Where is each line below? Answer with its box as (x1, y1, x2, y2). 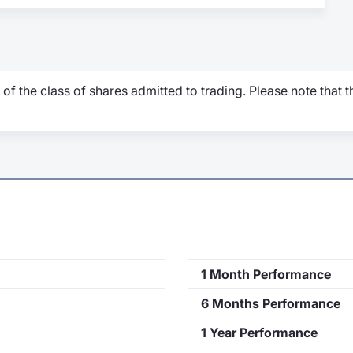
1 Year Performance (201, 325, 318, 341)
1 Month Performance (201, 266, 331, 283)
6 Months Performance (201, 295, 340, 312)
